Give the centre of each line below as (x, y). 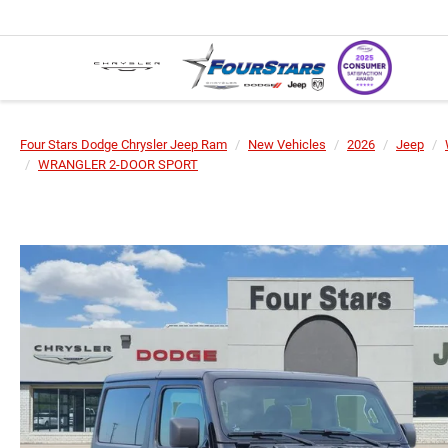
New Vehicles (287, 144)
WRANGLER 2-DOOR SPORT (118, 164)
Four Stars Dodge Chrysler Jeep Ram (123, 144)
